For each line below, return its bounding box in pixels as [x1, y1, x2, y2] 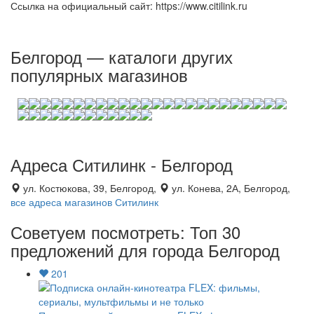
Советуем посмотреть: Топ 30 [11, 219, 240, 244]
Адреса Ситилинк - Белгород [11, 152, 233, 177]
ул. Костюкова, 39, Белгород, [20, 181, 159, 195]
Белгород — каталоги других [11, 44, 233, 69]
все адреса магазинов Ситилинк [11, 195, 158, 209]
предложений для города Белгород [11, 238, 280, 262]
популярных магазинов [11, 62, 188, 87]
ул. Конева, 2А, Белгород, [169, 181, 290, 195]
